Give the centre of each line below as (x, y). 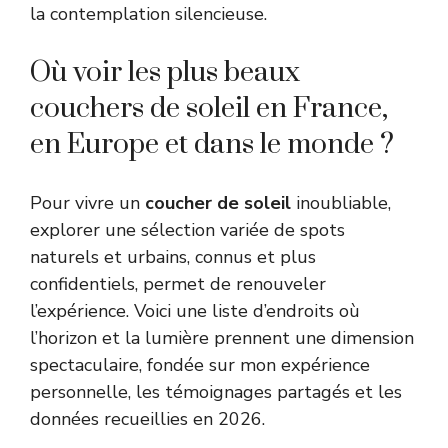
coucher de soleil (218, 202)
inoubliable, (341, 202)
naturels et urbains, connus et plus (173, 256)
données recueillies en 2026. (147, 418)
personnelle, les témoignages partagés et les (216, 391)
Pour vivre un (87, 202)
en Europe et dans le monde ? (212, 144)
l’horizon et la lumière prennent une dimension (222, 337)
